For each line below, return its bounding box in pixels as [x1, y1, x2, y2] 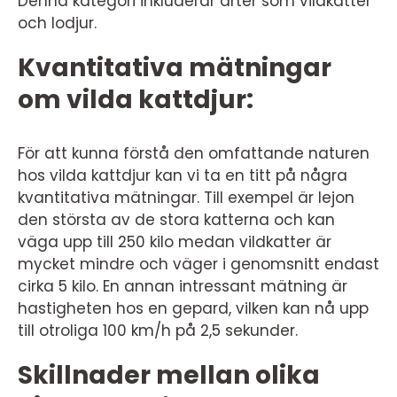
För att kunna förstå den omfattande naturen [18, 142, 370, 164]
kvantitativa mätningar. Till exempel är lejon [18, 186, 354, 208]
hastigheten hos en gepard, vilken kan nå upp [18, 297, 369, 319]
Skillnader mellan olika [18, 357, 320, 393]
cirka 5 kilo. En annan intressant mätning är [18, 275, 347, 297]
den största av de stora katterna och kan [18, 208, 335, 230]
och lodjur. [18, 12, 97, 34]
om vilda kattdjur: [18, 82, 253, 117]
